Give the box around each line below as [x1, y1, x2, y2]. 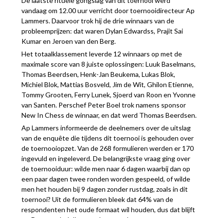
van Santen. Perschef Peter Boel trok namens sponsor [21, 101, 186, 109]
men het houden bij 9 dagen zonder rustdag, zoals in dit [21, 185, 188, 194]
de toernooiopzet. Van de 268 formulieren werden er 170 [21, 144, 194, 153]
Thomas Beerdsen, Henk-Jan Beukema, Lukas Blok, [21, 70, 175, 79]
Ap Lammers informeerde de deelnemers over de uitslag [21, 124, 191, 132]
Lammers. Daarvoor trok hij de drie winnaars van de [21, 17, 174, 25]
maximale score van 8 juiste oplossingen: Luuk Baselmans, [21, 60, 196, 69]
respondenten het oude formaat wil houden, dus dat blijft [21, 205, 195, 214]
